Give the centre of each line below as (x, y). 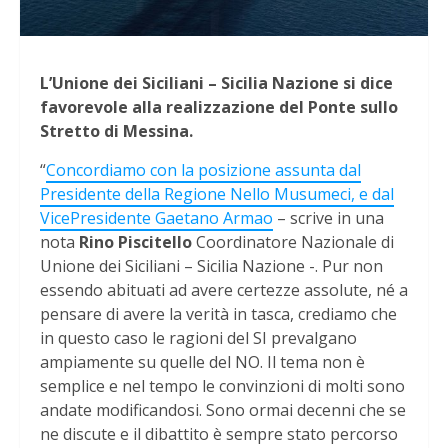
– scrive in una (328, 218)
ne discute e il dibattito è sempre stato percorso (219, 434)
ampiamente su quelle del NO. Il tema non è (202, 362)
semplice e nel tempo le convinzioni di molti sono (222, 386)
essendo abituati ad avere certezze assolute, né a (224, 290)
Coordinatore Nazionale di (295, 242)
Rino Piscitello (135, 242)
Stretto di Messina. (116, 131)
